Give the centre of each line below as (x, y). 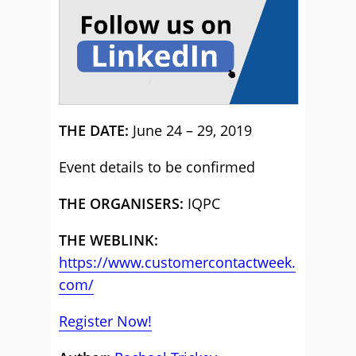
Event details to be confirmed (157, 167)
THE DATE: (94, 130)
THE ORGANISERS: (121, 203)
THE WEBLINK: (108, 240)
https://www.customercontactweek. (177, 262)
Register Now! (105, 321)
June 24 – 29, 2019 (190, 130)
